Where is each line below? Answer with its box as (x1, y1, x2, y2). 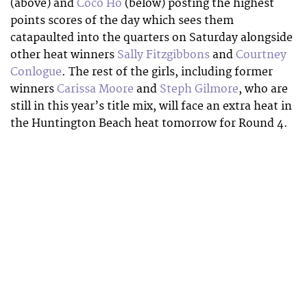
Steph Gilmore (160, 82, 238, 96)
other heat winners (10, 47, 117, 62)
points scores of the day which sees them (10, 13, 234, 27)
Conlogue (10, 64, 62, 79)
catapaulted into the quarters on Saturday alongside (10, 30, 293, 45)
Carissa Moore (57, 82, 134, 96)
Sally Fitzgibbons (117, 47, 210, 62)
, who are (238, 82, 288, 96)
